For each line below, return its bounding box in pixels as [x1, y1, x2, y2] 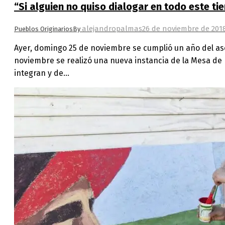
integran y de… [14, 68, 69, 78]
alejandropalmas [82, 24, 142, 33]
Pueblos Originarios [14, 25, 73, 33]
